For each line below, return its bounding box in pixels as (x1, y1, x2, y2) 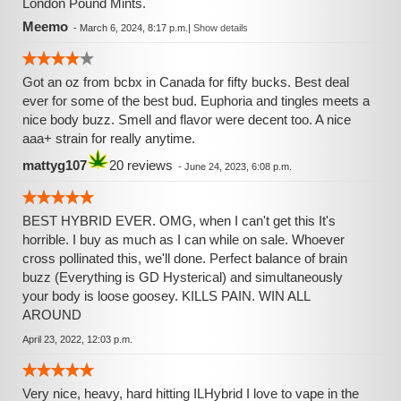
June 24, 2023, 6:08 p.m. (184, 161, 292, 172)
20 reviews (109, 158, 173, 173)
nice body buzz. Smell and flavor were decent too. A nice (22, 112, 351, 127)
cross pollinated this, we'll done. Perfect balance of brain (22, 251, 347, 266)
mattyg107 (22, 158, 87, 173)
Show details (193, 22, 248, 33)
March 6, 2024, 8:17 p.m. (80, 22, 188, 33)
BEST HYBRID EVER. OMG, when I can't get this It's (22, 213, 336, 228)
